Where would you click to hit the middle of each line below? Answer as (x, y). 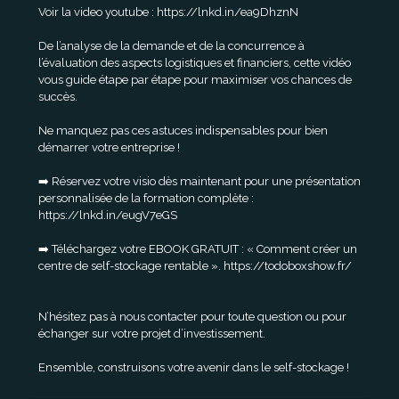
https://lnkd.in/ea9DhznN (228, 12)
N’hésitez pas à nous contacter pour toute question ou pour (192, 317)
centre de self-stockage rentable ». (131, 266)
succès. (58, 97)
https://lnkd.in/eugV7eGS (108, 215)
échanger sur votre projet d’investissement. (152, 334)
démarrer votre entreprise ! (109, 147)
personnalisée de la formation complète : (146, 198)
